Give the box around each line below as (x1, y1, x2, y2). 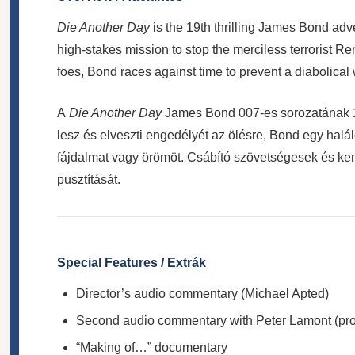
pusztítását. (57, 172, 120, 186)
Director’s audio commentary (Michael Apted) (76, 286, 329, 300)
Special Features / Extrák (57, 255, 206, 269)
